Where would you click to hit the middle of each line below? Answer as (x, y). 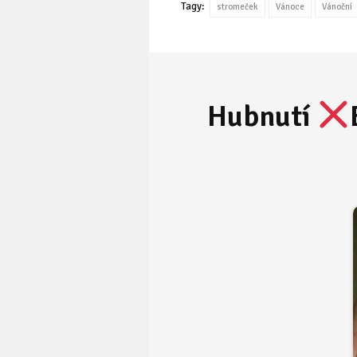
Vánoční (337, 7)
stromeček (237, 7)
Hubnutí (262, 117)
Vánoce (290, 7)
